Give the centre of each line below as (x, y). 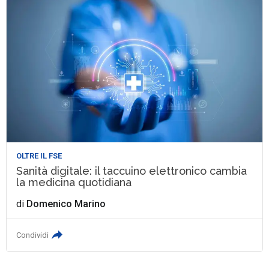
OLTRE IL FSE (39, 156)
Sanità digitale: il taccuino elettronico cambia (132, 171)
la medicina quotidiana (74, 183)
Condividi (33, 235)
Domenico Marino (66, 204)
